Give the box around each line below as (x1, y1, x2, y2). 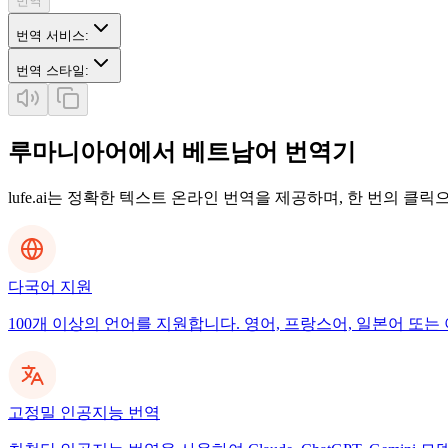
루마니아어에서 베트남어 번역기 (8, 138, 356, 165)
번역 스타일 (16, 62, 85, 78)
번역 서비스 (16, 27, 85, 43)
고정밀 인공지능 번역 (8, 403, 160, 421)
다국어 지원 (8, 277, 92, 295)
